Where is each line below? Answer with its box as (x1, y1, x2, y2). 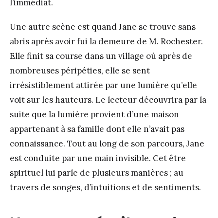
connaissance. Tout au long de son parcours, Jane (10, 138, 204, 149)
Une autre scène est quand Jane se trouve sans (10, 21, 196, 33)
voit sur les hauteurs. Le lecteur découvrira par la (10, 94, 206, 106)
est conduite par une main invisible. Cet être (10, 153, 186, 164)
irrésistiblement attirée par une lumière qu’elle (10, 80, 197, 91)
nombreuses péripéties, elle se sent (10, 65, 150, 76)
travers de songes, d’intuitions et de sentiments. (10, 182, 203, 193)
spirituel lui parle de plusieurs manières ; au (10, 167, 183, 179)
